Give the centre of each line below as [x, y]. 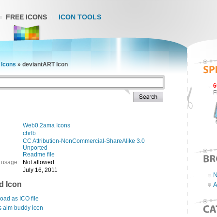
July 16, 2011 [40, 170]
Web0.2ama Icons [46, 125]
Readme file [39, 155]
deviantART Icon [45, 64]
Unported [35, 148]
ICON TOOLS [80, 17]
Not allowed [39, 162]
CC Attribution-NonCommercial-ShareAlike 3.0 [84, 141]
